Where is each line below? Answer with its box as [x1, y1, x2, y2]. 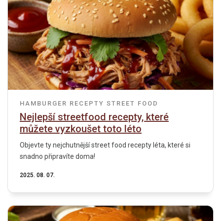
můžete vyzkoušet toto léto [20, 122, 142, 135]
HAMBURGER [20, 99, 67, 107]
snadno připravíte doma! [20, 152, 95, 160]
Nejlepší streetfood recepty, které [20, 110, 169, 123]
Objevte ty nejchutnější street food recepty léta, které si [20, 141, 190, 149]
